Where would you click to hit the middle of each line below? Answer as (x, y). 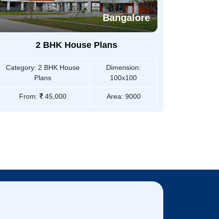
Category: (21, 68)
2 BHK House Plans (76, 45)
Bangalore (126, 18)
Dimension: (123, 68)
